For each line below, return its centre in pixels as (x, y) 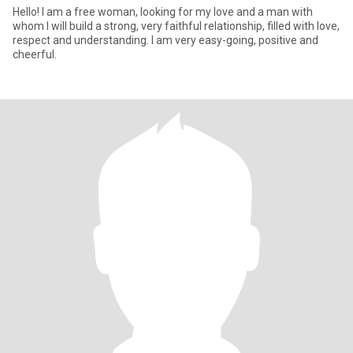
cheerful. (35, 54)
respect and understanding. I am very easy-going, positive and (165, 40)
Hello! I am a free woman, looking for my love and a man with (163, 12)
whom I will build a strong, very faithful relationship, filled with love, (176, 26)
